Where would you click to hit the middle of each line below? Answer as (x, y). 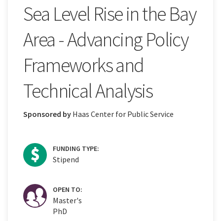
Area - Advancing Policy (106, 39)
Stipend (66, 159)
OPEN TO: (68, 189)
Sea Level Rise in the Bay (110, 14)
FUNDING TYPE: (77, 148)
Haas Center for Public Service (123, 114)
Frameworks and (84, 65)
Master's (67, 200)
